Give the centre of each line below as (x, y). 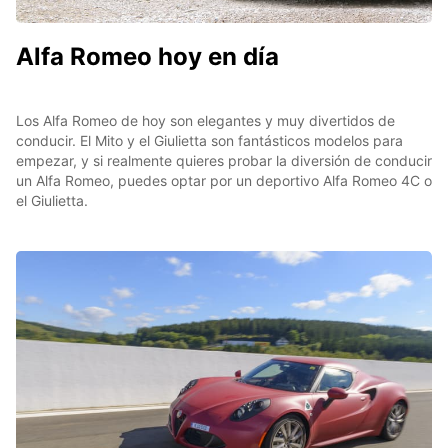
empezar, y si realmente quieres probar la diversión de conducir (224, 160)
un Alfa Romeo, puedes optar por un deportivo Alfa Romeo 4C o (224, 180)
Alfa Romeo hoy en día (147, 56)
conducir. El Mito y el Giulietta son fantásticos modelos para (209, 140)
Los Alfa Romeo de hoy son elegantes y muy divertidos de (205, 120)
